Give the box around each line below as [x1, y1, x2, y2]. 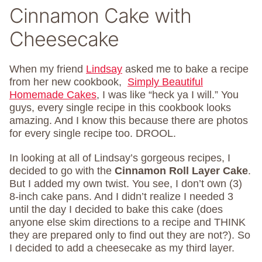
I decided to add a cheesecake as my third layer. [9, 242, 235, 254]
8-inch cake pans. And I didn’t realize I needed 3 [9, 191, 233, 202]
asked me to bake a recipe [122, 63, 249, 75]
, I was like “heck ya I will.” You [96, 89, 239, 101]
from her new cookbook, [9, 76, 127, 88]
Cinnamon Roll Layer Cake [115, 165, 248, 177]
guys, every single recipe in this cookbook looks [9, 102, 231, 113]
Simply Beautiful [127, 76, 203, 88]
